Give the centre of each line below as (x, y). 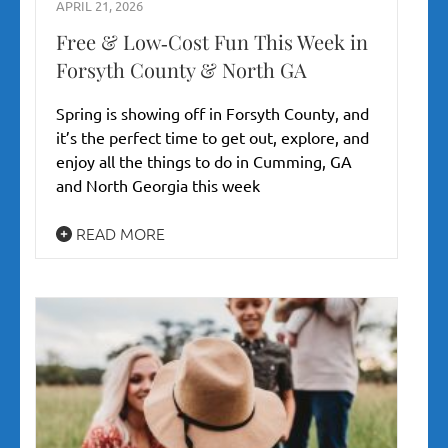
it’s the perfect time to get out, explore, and (212, 137)
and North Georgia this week (158, 185)
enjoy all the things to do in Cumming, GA (204, 161)
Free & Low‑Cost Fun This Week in (212, 42)
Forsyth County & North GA (181, 70)
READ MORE (118, 233)
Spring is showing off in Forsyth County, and (212, 113)
